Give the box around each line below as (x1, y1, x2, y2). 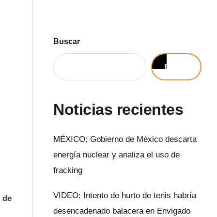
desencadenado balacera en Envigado (53, 206, 191, 216)
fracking (53, 166, 83, 175)
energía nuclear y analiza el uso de (53, 150, 180, 160)
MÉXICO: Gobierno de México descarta (53, 135, 197, 144)
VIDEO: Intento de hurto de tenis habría (53, 191, 197, 201)
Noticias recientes (53, 100, 184, 118)
